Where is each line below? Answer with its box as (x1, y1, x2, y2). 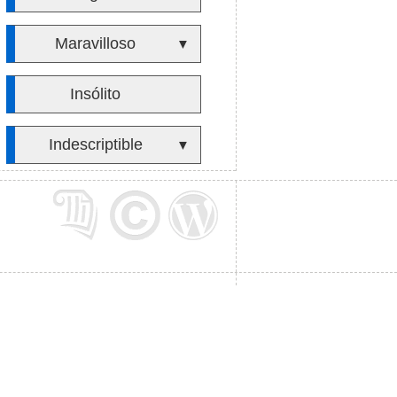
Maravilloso (55, 35, 136, 52)
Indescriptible (48, 136, 143, 153)
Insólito (70, 85, 121, 103)
